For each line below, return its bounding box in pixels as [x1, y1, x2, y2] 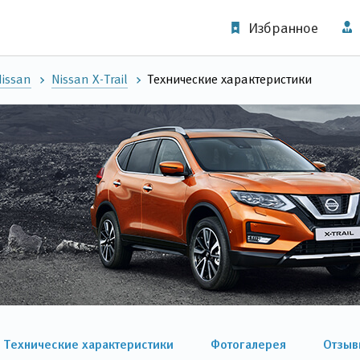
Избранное [248, 19, 318, 36]
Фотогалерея [211, 337, 286, 351]
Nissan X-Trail [51, 72, 128, 86]
